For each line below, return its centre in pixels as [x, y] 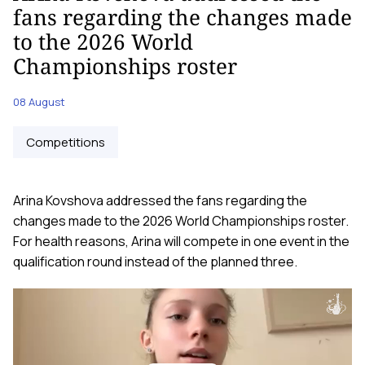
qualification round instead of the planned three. [155, 261]
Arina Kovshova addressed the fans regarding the [160, 200]
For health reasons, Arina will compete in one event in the [181, 241]
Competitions [66, 142]
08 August [39, 101]
